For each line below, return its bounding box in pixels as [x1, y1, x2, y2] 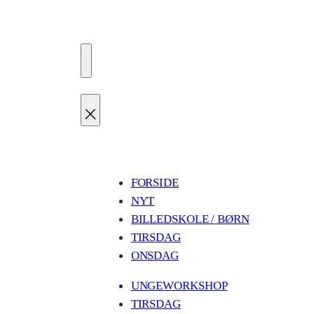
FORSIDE [130, 175, 179, 189]
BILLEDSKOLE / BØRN [130, 211, 250, 226]
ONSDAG [130, 247, 179, 262]
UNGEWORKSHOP [130, 278, 228, 293]
